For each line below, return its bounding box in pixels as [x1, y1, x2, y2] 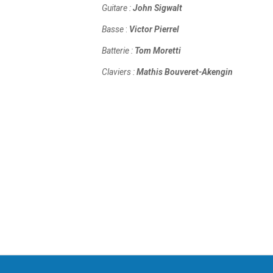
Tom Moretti [135, 46, 181, 55]
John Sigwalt [133, 3, 182, 13]
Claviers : [102, 67, 136, 77]
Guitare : [102, 3, 133, 13]
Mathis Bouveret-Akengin [136, 67, 233, 77]
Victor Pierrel [129, 24, 179, 34]
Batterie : [102, 46, 135, 55]
